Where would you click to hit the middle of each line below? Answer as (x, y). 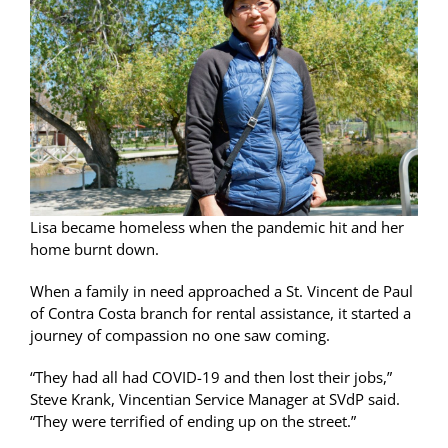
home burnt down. (94, 249)
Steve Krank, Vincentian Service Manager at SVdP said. (215, 399)
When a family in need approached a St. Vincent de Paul (221, 291)
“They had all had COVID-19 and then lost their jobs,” (211, 377)
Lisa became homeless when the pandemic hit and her (217, 227)
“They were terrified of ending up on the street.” (193, 421)
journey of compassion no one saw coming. (180, 335)
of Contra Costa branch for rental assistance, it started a (220, 313)
